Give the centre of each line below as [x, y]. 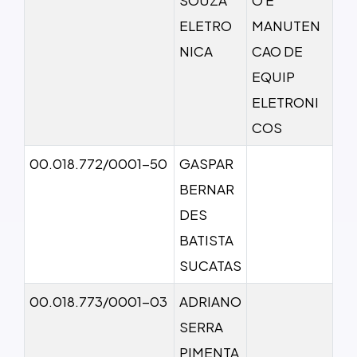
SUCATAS [210, 265]
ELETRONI [285, 102]
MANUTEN [286, 25]
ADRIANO [210, 301]
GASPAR [206, 163]
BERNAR [207, 188]
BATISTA [206, 239]
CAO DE [277, 51]
